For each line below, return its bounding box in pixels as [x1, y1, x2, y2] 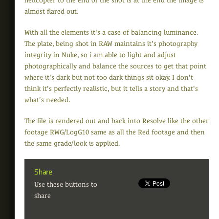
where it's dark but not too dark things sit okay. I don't [24, 73, 193, 82]
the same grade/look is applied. [24, 139, 120, 148]
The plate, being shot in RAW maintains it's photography [24, 40, 197, 48]
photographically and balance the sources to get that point [24, 62, 206, 70]
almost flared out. [24, 7, 79, 16]
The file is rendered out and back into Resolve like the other [24, 117, 209, 125]
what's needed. [24, 96, 70, 104]
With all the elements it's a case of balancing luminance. [24, 28, 198, 37]
